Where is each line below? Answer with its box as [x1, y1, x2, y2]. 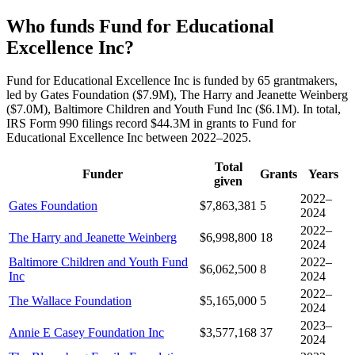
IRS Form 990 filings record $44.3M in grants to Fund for [6, 116, 296, 131]
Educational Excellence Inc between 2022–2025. [6, 131, 251, 145]
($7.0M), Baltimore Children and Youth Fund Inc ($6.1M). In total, [6, 102, 341, 116]
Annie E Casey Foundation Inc [9, 326, 164, 340]
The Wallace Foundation [9, 294, 132, 308]
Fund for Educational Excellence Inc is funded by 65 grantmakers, [6, 74, 338, 88]
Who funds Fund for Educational [6, 15, 274, 36]
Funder [82, 167, 123, 181]
